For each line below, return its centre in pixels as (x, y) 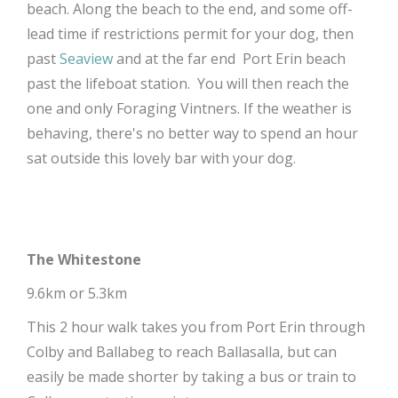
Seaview (86, 58)
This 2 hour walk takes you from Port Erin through (198, 326)
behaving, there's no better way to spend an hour (192, 133)
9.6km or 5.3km (77, 293)
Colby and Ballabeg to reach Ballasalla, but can (182, 351)
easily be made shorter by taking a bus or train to (191, 376)
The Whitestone (84, 259)
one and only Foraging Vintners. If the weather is (189, 108)
